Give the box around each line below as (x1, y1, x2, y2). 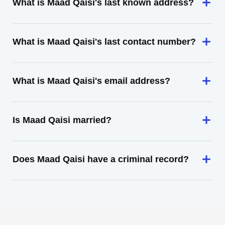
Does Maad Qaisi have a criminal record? (13, 154, 189, 164)
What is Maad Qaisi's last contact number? (13, 37, 196, 47)
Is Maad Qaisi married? (13, 115, 111, 125)
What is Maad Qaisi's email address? (13, 76, 170, 86)
